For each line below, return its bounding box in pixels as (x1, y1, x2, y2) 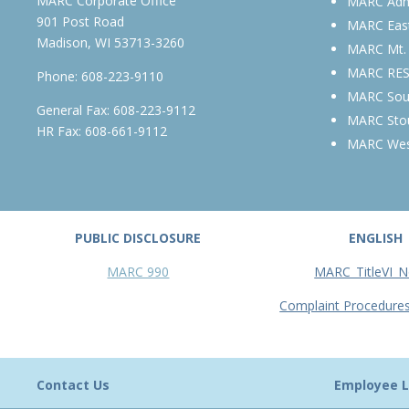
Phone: (37, 67, 79, 85)
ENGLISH (349, 228, 404, 246)
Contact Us (37, 375, 110, 393)
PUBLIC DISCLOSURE (75, 228, 202, 246)
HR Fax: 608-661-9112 (37, 121, 168, 140)
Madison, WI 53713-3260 (37, 33, 185, 51)
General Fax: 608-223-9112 (37, 100, 196, 119)
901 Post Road (37, 12, 125, 30)
